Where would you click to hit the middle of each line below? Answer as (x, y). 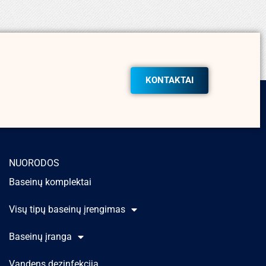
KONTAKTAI (170, 80)
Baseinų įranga (41, 237)
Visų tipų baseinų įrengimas (67, 209)
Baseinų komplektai (50, 182)
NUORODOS (34, 163)
